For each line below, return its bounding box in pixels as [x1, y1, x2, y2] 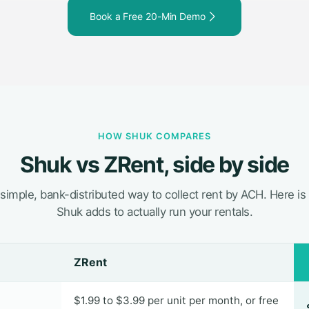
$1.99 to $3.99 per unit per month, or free [74, 294, 279, 307]
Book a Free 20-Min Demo [90, 10, 206, 22]
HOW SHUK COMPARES [97, 131, 212, 141]
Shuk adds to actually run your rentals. [56, 205, 253, 219]
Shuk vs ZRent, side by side [19, 151, 290, 178]
